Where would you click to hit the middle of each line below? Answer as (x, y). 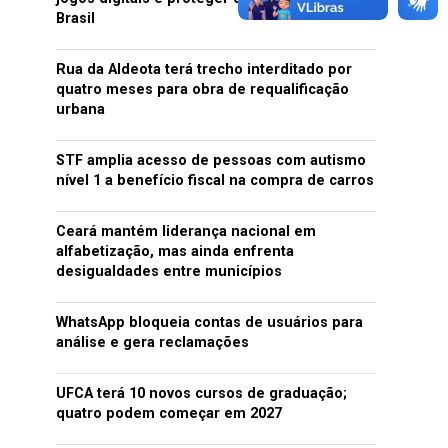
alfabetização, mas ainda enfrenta (175, 251)
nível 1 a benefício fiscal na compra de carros (215, 180)
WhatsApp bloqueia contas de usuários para (209, 322)
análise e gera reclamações (152, 342)
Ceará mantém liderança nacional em (186, 231)
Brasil (75, 18)
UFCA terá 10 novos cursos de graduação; (201, 393)
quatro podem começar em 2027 (169, 413)
